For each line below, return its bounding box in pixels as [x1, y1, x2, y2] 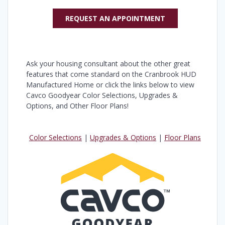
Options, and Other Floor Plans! [26, 100, 129, 110]
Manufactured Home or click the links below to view [26, 79, 194, 89]
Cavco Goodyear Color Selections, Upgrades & [26, 90, 178, 100]
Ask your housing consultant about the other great [26, 58, 190, 68]
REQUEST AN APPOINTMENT [65, 13, 165, 23]
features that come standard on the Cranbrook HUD [26, 69, 196, 79]
